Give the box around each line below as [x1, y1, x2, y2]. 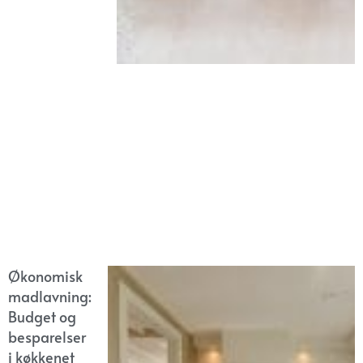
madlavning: [8, 285, 92, 306]
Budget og [8, 305, 76, 327]
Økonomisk [8, 265, 83, 286]
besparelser [8, 326, 86, 347]
